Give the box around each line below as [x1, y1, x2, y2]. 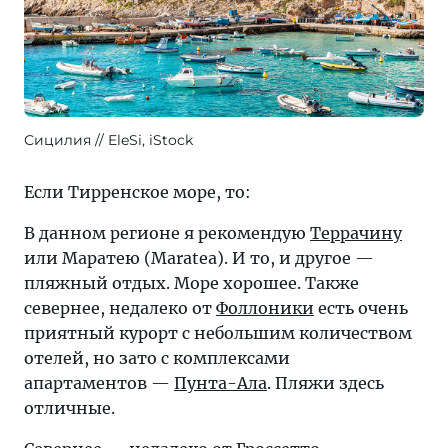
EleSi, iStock [108, 130, 193, 149]
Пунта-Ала [174, 372, 267, 393]
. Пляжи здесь [267, 372, 384, 393]
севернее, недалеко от [24, 297, 216, 318]
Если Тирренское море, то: [24, 181, 251, 202]
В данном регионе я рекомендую [24, 222, 310, 243]
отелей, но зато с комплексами [24, 347, 290, 368]
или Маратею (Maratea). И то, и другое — [24, 247, 374, 268]
